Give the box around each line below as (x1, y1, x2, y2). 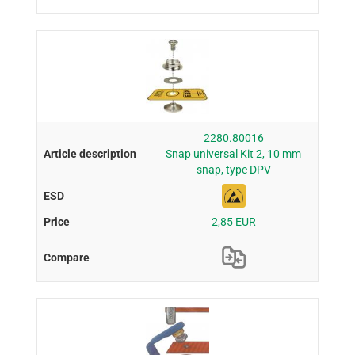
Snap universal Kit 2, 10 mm (166, 147, 302, 160)
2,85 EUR (211, 216, 256, 228)
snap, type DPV (196, 163, 271, 176)
